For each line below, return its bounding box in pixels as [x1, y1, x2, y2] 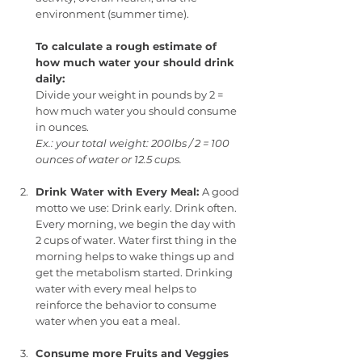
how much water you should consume [36, 103, 239, 117]
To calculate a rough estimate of [36, 39, 220, 53]
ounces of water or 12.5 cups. [36, 152, 182, 166]
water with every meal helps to [36, 281, 199, 295]
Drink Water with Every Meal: [36, 184, 202, 198]
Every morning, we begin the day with [36, 217, 238, 230]
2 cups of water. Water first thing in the [36, 233, 239, 246]
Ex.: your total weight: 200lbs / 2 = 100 [36, 136, 232, 149]
